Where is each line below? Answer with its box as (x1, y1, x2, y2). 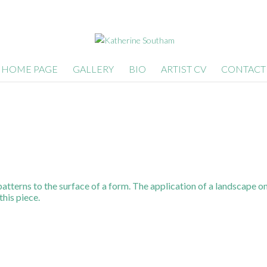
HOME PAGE (1, 63, 58, 74)
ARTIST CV (161, 63, 206, 74)
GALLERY (73, 63, 114, 74)
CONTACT (221, 63, 266, 74)
